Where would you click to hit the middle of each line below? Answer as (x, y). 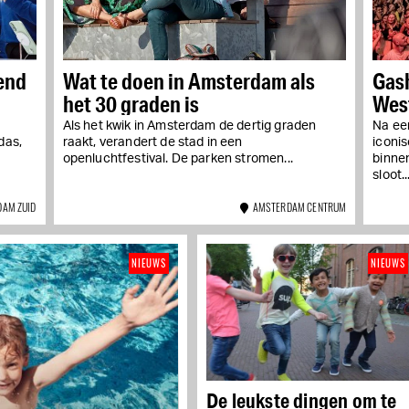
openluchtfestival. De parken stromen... (178, 159)
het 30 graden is (131, 104)
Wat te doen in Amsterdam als (189, 81)
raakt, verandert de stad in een (152, 143)
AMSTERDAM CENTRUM (298, 207)
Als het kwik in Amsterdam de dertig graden (189, 126)
